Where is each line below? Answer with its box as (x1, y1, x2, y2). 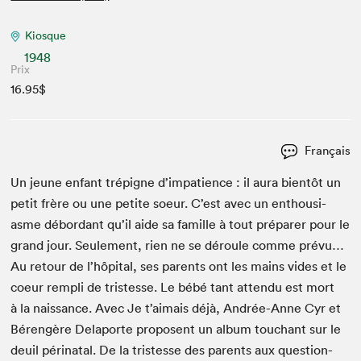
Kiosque (25, 28, 67, 43)
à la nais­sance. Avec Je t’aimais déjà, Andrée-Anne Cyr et (10, 300, 342, 317)
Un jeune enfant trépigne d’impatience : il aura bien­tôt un (10, 174, 342, 191)
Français (301, 143, 351, 159)
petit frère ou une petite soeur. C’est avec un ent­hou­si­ (10, 195, 327, 212)
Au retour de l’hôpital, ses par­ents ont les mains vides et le (10, 258, 347, 275)
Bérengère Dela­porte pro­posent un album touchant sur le (10, 321, 342, 338)
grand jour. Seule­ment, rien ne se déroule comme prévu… (10, 237, 345, 254)
